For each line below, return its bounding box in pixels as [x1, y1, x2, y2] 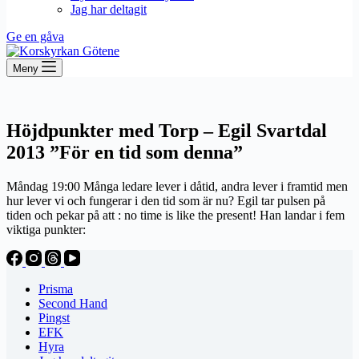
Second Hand [38, 296, 107, 310]
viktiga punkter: [6, 222, 86, 236]
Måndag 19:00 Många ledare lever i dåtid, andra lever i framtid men [6, 179, 348, 193]
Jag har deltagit [71, 2, 147, 16]
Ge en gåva [6, 30, 64, 43]
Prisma [38, 281, 73, 296]
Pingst [38, 310, 70, 325]
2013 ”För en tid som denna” [6, 141, 243, 163]
